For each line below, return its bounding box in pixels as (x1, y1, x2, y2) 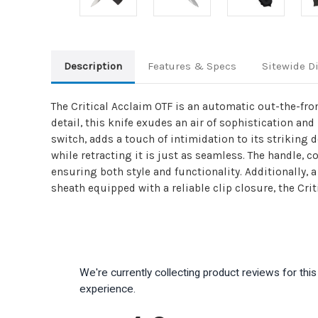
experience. (79, 282, 136, 295)
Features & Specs (147, 59, 236, 72)
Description (63, 59, 122, 72)
